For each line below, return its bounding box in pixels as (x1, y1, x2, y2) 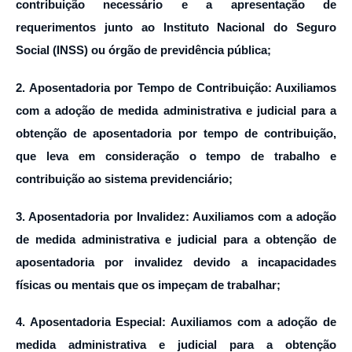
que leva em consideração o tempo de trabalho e (16, 148, 336, 163)
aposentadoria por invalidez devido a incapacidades (16, 255, 336, 269)
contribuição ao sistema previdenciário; (16, 171, 233, 185)
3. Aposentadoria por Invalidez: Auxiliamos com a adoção (16, 209, 336, 223)
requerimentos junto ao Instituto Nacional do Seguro (16, 20, 336, 35)
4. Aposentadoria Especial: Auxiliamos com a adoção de (16, 315, 336, 329)
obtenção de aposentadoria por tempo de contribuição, (16, 126, 336, 140)
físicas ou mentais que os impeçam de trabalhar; (16, 277, 280, 291)
